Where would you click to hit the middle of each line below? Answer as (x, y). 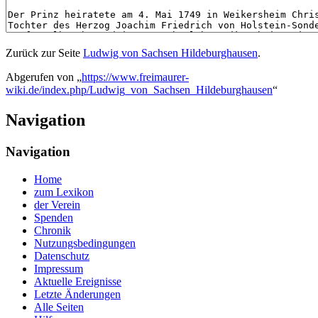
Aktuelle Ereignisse (78, 281)
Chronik (53, 230)
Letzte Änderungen (77, 294)
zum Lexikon (64, 192)
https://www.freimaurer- (135, 77)
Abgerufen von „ (44, 77)
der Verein (57, 204)
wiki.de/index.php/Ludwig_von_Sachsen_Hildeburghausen (139, 90)
